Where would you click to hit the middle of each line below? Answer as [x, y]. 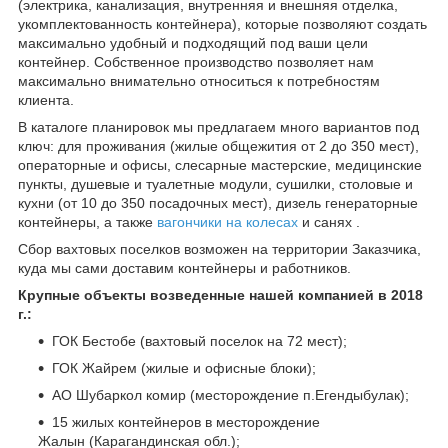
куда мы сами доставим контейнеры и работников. [186, 267]
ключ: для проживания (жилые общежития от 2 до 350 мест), [218, 145]
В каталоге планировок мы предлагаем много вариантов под [218, 126]
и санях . [329, 221]
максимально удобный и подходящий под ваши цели [193, 42]
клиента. [46, 99]
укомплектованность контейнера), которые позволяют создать [222, 23]
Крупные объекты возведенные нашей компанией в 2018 [220, 294]
